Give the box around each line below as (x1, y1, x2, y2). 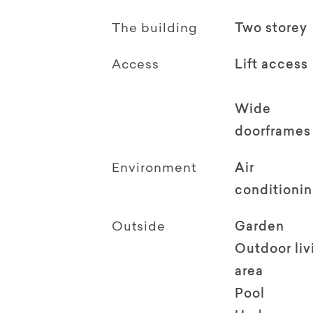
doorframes (234, 126, 311, 139)
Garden (234, 221, 284, 234)
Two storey (234, 22, 307, 36)
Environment (112, 162, 196, 175)
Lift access (234, 59, 308, 72)
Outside (112, 221, 166, 234)
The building (112, 22, 198, 36)
